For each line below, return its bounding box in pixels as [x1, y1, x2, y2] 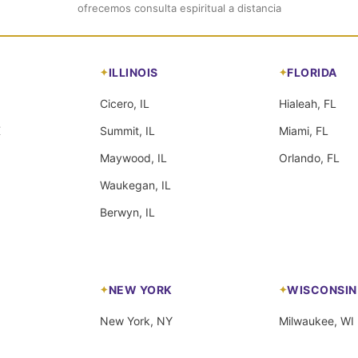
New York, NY [100, 313, 173, 328]
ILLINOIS [108, 65, 158, 79]
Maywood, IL [100, 150, 168, 165]
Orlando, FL [278, 150, 340, 165]
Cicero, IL [100, 96, 150, 110]
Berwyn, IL [100, 205, 156, 219]
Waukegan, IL [100, 177, 172, 192]
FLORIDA [287, 65, 337, 79]
